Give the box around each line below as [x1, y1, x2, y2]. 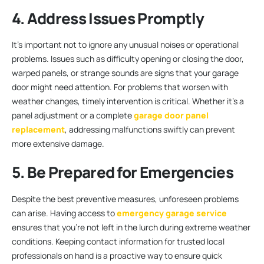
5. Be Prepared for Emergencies [12, 161, 233, 183]
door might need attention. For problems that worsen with [12, 81, 228, 93]
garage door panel [134, 110, 209, 121]
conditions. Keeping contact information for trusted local [12, 236, 225, 247]
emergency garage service [117, 207, 227, 219]
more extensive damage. [12, 138, 104, 150]
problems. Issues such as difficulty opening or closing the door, [12, 53, 244, 65]
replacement [12, 124, 65, 136]
